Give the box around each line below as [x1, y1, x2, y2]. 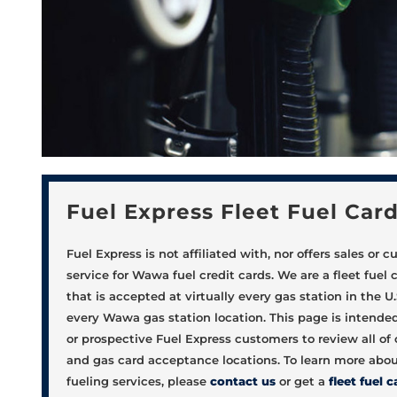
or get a [275, 373, 329, 388]
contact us [209, 373, 276, 388]
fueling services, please [66, 373, 210, 388]
